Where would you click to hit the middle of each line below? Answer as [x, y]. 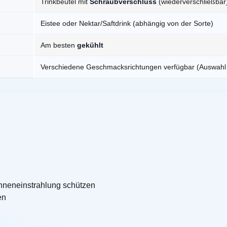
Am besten [59, 45]
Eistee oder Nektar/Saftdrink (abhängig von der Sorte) [127, 24]
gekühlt [90, 45]
